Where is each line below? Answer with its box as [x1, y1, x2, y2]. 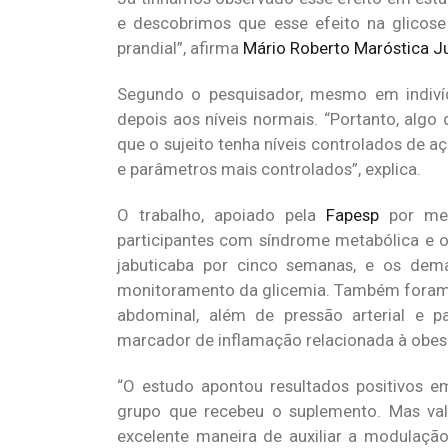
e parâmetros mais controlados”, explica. [117, 159, 421, 179]
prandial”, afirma [117, 38, 243, 58]
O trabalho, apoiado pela [117, 205, 326, 225]
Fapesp [325, 205, 379, 225]
